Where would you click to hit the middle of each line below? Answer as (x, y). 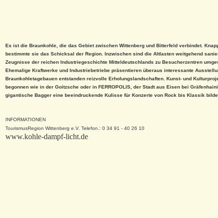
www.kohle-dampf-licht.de (47, 136)
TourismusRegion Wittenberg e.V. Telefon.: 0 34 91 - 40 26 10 (75, 128)
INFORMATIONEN (26, 119)
